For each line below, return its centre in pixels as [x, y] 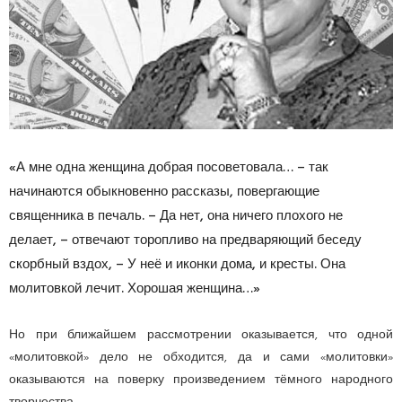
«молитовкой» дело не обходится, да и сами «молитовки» [201, 357]
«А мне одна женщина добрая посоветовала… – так [169, 167]
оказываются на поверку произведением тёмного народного [201, 380]
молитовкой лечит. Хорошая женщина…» [135, 288]
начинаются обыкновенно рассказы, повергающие [164, 192]
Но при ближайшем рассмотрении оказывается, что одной [201, 335]
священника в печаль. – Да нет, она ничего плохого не [176, 216]
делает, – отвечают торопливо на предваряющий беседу [185, 240]
